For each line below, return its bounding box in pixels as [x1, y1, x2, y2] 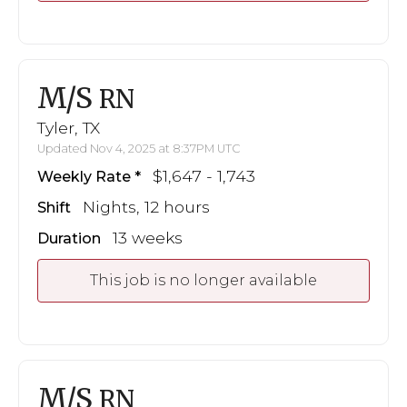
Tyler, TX [37, 117, 100, 137]
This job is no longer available [90, 271, 317, 289]
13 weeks [113, 227, 183, 247]
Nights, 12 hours [83, 196, 210, 216]
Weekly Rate [37, 167, 131, 185]
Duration [37, 229, 101, 247]
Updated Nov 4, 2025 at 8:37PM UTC [37, 141, 241, 155]
